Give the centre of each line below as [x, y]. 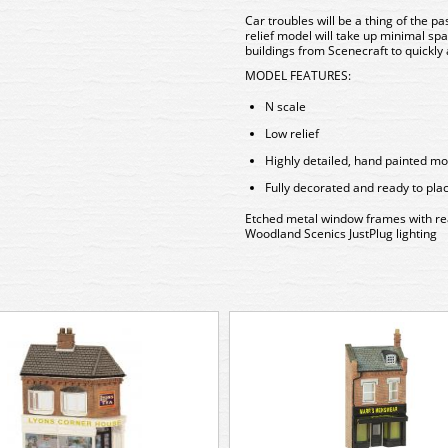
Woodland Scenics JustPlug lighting [341, 233]
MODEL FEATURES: [298, 75]
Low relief [292, 133]
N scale [285, 106]
